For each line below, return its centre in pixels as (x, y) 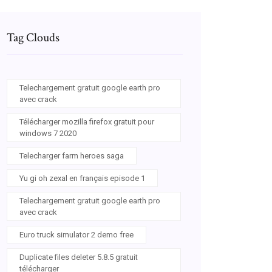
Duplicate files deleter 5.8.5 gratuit (79, 257)
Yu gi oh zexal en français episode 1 (82, 178)
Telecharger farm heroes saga (72, 156)
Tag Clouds (33, 38)
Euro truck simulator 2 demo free (76, 235)
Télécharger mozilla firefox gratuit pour (87, 122)
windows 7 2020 (48, 133)
